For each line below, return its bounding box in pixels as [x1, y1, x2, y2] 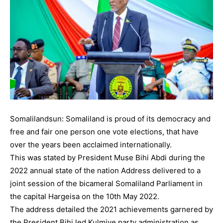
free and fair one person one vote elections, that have [10, 126, 199, 136]
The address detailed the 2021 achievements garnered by [10, 204, 213, 214]
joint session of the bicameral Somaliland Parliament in [10, 178, 203, 188]
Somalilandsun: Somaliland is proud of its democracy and [10, 113, 211, 123]
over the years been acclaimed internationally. [10, 139, 172, 149]
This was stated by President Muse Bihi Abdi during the [10, 152, 205, 162]
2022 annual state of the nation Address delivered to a [10, 165, 201, 175]
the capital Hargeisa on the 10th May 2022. [10, 191, 159, 201]
